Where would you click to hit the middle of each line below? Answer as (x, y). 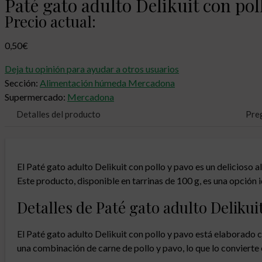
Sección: (21, 83)
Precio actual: (50, 21)
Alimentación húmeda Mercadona (107, 83)
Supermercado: (35, 97)
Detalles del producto (58, 114)
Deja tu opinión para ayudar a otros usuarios (92, 69)
